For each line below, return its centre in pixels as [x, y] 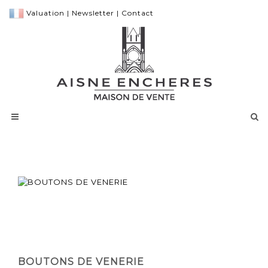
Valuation [45, 13]
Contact [138, 13]
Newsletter [93, 13]
